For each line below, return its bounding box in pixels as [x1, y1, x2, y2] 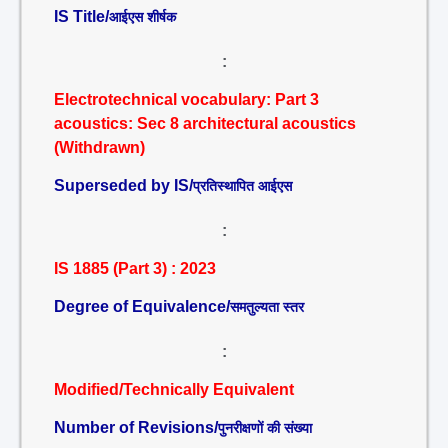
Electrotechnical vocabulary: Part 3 [54, 91, 319, 108]
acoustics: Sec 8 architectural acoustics [54, 115, 356, 132]
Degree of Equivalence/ [54, 298, 230, 315]
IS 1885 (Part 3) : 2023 [54, 260, 216, 277]
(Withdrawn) [54, 139, 145, 156]
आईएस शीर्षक [109, 9, 176, 25]
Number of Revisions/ [54, 419, 218, 436]
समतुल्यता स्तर [230, 299, 304, 315]
